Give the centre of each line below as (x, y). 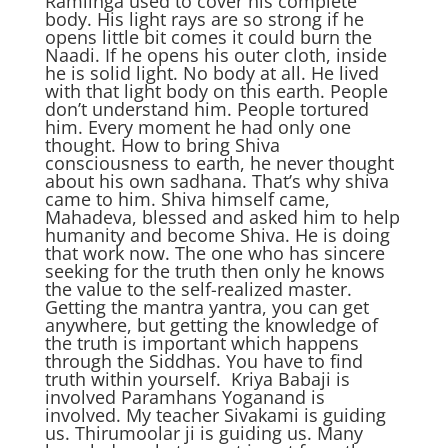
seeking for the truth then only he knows (214, 271)
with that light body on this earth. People (216, 91)
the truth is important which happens (201, 343)
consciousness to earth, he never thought (219, 163)
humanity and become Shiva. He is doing (217, 235)
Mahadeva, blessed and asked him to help (222, 217)
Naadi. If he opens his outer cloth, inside (215, 55)
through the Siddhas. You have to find (203, 361)
